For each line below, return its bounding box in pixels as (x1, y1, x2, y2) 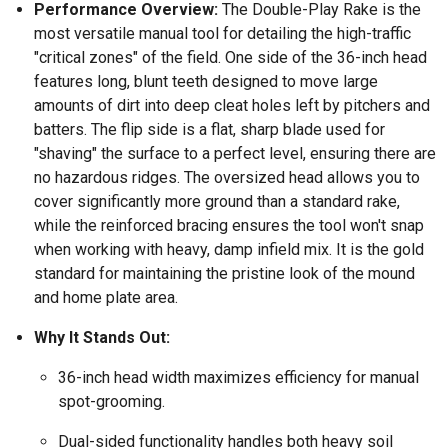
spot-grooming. (58, 392, 165, 412)
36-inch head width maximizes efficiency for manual (58, 368, 419, 388)
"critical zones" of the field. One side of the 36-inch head (34, 48, 427, 68)
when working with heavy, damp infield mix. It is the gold (34, 240, 424, 260)
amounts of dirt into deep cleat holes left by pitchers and (34, 96, 430, 116)
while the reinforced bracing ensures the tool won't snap (34, 216, 424, 236)
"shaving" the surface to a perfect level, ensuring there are (34, 144, 436, 164)
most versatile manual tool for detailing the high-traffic (34, 24, 411, 44)
